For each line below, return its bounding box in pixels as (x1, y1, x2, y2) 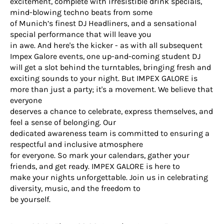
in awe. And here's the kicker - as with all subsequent (10, 40, 202, 50)
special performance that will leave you (10, 29, 151, 39)
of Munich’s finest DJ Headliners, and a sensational (10, 18, 196, 28)
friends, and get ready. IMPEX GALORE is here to (10, 161, 180, 171)
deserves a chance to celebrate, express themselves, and (10, 106, 213, 116)
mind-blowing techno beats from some (10, 7, 152, 17)
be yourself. (10, 194, 50, 204)
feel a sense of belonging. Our (10, 117, 116, 127)
